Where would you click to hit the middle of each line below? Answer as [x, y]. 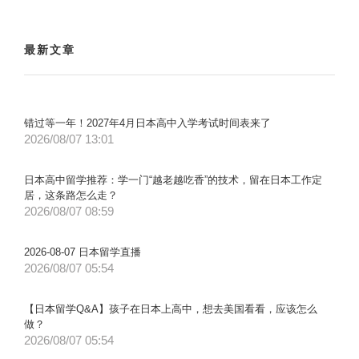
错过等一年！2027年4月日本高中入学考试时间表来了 [147, 123]
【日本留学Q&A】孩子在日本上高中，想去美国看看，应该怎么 [171, 309]
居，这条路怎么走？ [71, 195]
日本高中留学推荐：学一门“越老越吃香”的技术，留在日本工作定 [173, 179]
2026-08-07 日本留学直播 [83, 252]
